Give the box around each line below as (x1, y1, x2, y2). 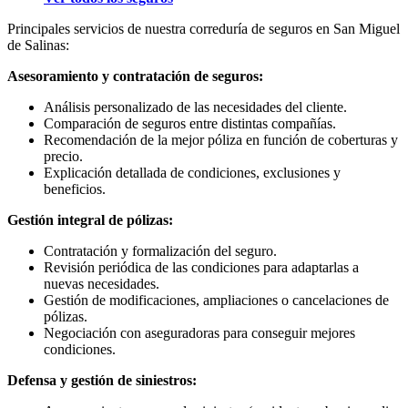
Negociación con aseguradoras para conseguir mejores (44, 324, 355, 341)
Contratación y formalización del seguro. (44, 242, 277, 259)
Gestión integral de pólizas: (7, 211, 173, 228)
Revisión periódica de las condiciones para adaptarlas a (44, 259, 359, 275)
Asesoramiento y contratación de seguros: (7, 67, 263, 84)
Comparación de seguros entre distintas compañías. (44, 115, 336, 131)
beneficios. (44, 180, 106, 197)
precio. (44, 148, 83, 164)
